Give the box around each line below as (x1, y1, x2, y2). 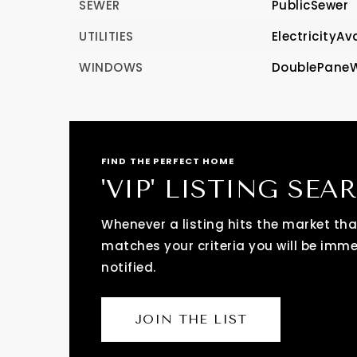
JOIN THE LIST (135, 312, 247, 327)
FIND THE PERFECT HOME (101, 155, 235, 167)
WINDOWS (79, 59, 143, 76)
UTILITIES (79, 28, 134, 45)
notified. (101, 259, 156, 276)
